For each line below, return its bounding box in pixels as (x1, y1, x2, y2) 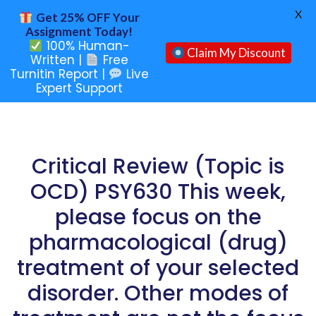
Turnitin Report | (10, 66, 109, 83)
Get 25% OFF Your (36, 10, 140, 25)
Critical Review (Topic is (32, 152, 284, 181)
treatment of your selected (17, 253, 299, 283)
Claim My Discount (185, 45, 286, 60)
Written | (30, 51, 86, 68)
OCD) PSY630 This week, (30, 177, 286, 207)
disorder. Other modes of (28, 279, 288, 308)
